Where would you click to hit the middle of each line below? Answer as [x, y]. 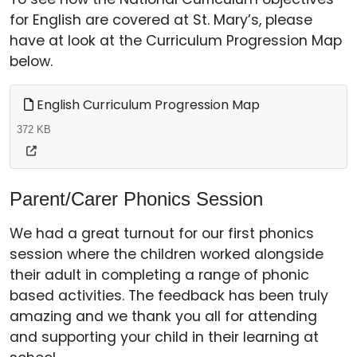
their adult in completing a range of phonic [159, 275]
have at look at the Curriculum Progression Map [176, 41]
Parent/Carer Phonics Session [136, 199]
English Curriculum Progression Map [147, 105]
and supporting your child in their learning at [164, 337]
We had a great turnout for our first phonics [162, 233]
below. [31, 61]
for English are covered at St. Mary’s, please [161, 20]
